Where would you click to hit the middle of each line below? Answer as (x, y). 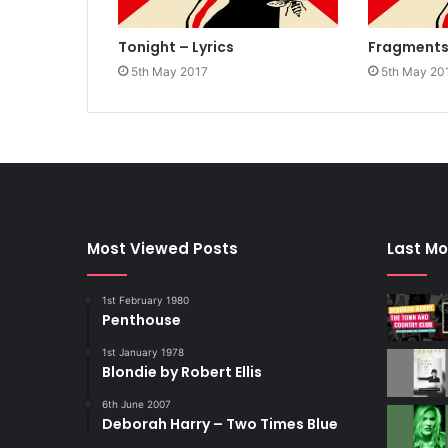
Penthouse (141, 319)
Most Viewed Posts (162, 248)
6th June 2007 (136, 403)
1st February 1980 (145, 299)
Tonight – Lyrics (176, 46)
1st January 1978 (143, 351)
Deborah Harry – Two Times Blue (220, 423)
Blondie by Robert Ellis (182, 371)
